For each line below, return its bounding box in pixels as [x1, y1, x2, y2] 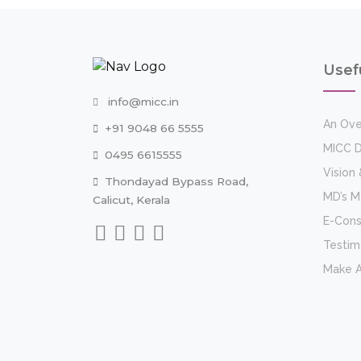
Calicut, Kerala [93, 193, 170, 207]
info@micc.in [105, 95, 179, 109]
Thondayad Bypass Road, [105, 175, 248, 189]
